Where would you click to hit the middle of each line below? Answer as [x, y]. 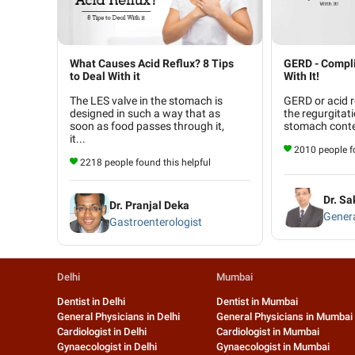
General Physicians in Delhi [118, 317]
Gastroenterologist [156, 221]
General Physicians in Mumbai [284, 317]
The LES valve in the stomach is [146, 101]
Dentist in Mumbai [257, 302]
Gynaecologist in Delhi [107, 347]
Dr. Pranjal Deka [149, 205]
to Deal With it [105, 76]
